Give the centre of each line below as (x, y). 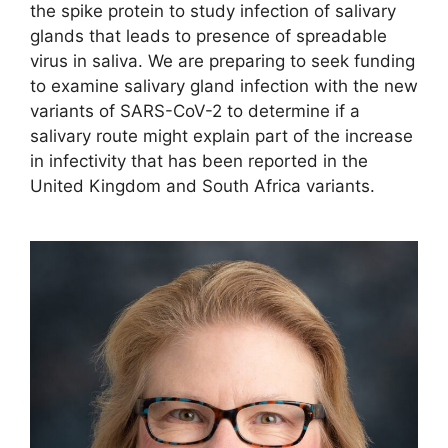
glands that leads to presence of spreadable (208, 35)
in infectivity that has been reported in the (199, 160)
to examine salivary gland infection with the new (224, 85)
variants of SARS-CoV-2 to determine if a (195, 110)
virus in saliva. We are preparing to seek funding (222, 60)
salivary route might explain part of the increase (221, 135)
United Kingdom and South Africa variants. (207, 185)
